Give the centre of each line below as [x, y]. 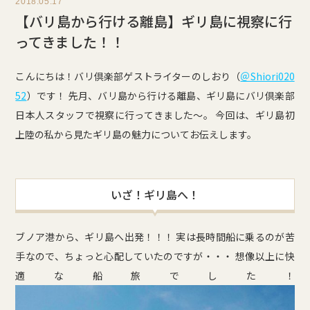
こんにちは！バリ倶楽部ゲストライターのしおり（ [128, 76]
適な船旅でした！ [155, 275]
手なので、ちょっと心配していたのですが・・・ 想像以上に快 [155, 256]
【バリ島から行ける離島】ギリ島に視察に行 [154, 21]
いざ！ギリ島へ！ [155, 194]
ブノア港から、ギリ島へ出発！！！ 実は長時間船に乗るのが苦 [155, 237]
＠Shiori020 [267, 76]
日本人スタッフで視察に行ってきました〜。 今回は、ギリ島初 [155, 115]
